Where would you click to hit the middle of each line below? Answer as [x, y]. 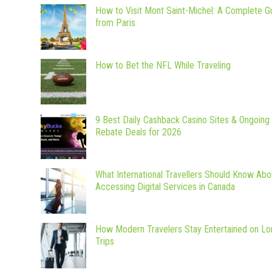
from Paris [117, 23]
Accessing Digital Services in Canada [165, 187]
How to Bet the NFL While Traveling [163, 66]
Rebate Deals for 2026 [138, 132]
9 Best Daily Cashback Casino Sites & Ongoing [182, 120]
